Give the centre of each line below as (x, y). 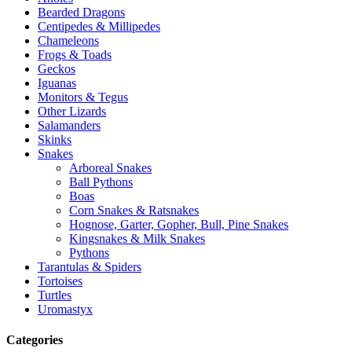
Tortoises (60, 281)
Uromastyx (65, 310)
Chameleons (68, 41)
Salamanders (69, 126)
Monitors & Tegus (83, 97)
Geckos (57, 69)
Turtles (55, 295)
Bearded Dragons (81, 13)
